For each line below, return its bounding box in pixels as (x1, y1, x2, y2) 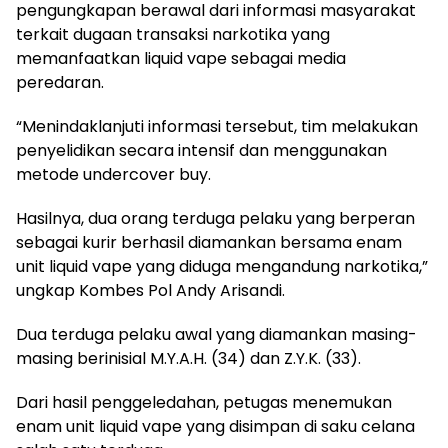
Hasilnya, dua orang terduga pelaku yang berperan (16, 207, 415, 230)
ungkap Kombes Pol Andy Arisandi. (16, 279, 285, 302)
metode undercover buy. (16, 163, 211, 186)
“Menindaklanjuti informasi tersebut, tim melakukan (16, 115, 418, 138)
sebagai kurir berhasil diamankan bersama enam (16, 231, 402, 254)
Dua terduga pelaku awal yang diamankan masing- (16, 323, 417, 346)
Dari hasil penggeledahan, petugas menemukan (16, 391, 392, 414)
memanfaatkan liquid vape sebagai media (16, 47, 346, 70)
